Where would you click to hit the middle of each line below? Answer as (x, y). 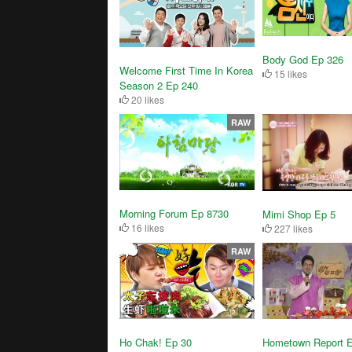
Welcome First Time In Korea (186, 70)
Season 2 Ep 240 (159, 85)
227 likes (292, 229)
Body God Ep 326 (302, 59)
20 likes (147, 99)
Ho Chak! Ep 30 (156, 342)
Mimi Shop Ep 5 (299, 214)
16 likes (147, 227)
